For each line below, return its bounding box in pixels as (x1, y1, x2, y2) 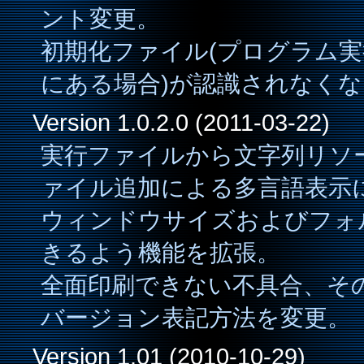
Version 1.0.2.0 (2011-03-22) (32, 109, 330, 136)
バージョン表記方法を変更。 (41, 304, 351, 331)
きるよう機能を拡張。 (41, 239, 280, 266)
